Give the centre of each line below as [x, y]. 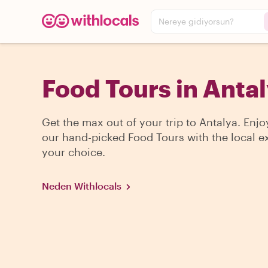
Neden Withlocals [82, 186]
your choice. [74, 152]
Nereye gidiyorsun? [196, 21]
